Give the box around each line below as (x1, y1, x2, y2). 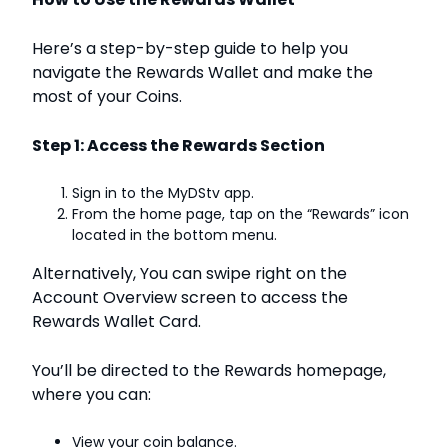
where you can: (32, 383, 151, 407)
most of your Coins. (32, 85, 182, 109)
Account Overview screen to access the (32, 286, 348, 310)
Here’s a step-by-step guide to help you (32, 37, 348, 61)
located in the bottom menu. (72, 225, 277, 246)
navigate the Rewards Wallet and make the (32, 61, 373, 85)
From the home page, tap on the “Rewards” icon (72, 204, 409, 225)
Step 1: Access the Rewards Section (32, 134, 325, 158)
